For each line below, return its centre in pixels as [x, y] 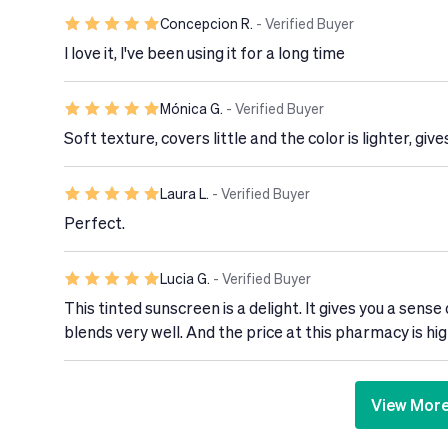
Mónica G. [193, 108]
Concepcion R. [208, 23]
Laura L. [186, 193]
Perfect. [94, 222]
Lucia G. [186, 278]
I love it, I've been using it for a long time [204, 52]
